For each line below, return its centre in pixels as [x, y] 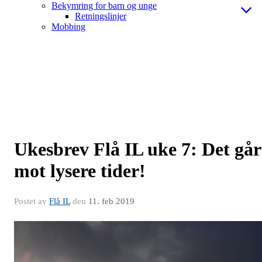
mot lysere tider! [80, 171]
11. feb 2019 [111, 201]
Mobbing [68, 27]
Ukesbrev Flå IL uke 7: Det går [137, 149]
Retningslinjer [101, 16]
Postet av [32, 201]
